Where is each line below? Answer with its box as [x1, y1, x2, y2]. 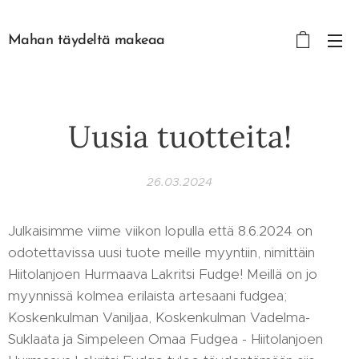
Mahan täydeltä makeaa [8, 32, 165, 48]
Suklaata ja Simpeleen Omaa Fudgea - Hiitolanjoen [8, 330, 323, 348]
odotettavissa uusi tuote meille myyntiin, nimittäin [8, 244, 315, 261]
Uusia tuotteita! [67, 117, 292, 155]
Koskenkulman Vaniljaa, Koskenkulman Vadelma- [8, 309, 310, 326]
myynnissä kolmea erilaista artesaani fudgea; [8, 287, 287, 305]
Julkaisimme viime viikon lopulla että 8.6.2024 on [8, 222, 313, 240]
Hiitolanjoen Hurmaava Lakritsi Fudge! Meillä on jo [8, 265, 317, 283]
